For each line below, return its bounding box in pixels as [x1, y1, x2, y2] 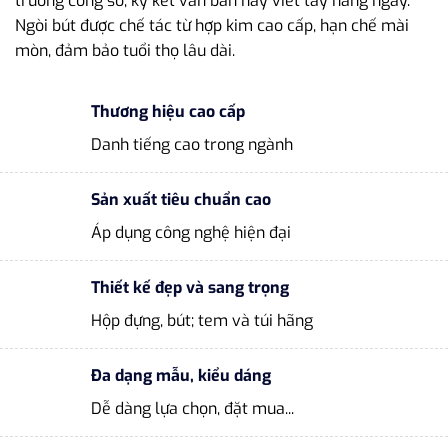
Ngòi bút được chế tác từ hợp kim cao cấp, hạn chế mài [15, 15, 409, 37]
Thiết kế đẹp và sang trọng [91, 277, 289, 298]
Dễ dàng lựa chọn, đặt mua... [91, 398, 294, 419]
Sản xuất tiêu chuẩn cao [91, 189, 271, 210]
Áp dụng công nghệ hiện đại [91, 222, 291, 243]
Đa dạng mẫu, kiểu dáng [91, 365, 271, 386]
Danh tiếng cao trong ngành [91, 134, 293, 155]
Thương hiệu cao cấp [91, 101, 245, 122]
